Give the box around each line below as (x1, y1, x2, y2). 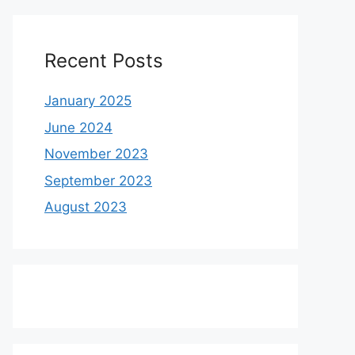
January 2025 (44, 93, 132, 109)
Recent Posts (44, 49, 163, 72)
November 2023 (44, 146, 148, 162)
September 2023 (44, 172, 152, 189)
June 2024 (44, 119, 113, 136)
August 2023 (44, 199, 127, 215)
